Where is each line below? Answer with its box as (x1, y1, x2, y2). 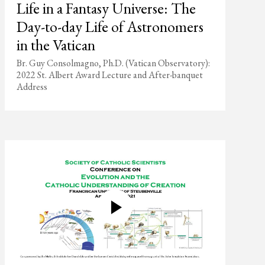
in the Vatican (16, 35, 95, 55)
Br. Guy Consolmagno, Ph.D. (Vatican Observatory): (16, 57, 210, 69)
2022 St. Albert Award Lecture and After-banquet (16, 69, 203, 81)
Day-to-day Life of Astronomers (16, 17, 203, 37)
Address (16, 80, 47, 93)
